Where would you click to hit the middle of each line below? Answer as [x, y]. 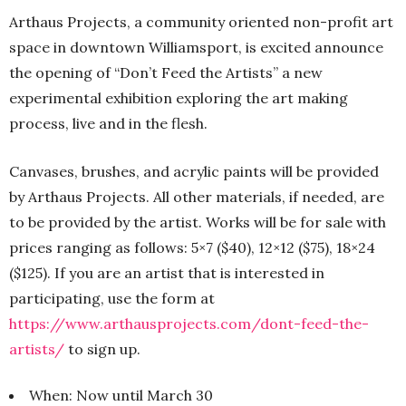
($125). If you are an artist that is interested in [167, 272]
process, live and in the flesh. [108, 123]
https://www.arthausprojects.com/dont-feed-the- [189, 323]
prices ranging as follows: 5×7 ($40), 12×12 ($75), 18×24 [192, 247]
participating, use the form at [112, 298]
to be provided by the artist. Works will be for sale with [198, 222]
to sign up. [102, 348]
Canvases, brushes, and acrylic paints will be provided [194, 171]
